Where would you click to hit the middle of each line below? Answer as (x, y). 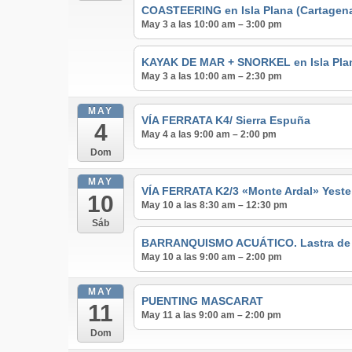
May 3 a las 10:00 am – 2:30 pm (211, 76)
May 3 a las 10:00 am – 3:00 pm (211, 25)
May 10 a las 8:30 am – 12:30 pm (214, 205)
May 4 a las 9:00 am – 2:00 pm (209, 134)
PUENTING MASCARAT (202, 301)
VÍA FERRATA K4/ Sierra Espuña (225, 120)
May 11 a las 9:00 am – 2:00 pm (211, 315)
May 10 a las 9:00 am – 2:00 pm (211, 257)
